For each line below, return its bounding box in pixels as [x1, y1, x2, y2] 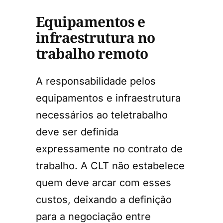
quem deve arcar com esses [36, 177, 171, 189]
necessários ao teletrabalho [36, 109, 168, 121]
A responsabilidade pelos [36, 75, 156, 88]
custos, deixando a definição [36, 194, 172, 206]
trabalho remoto [36, 43, 148, 63]
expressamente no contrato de [36, 143, 183, 155]
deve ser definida [36, 126, 118, 138]
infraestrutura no [36, 27, 155, 47]
